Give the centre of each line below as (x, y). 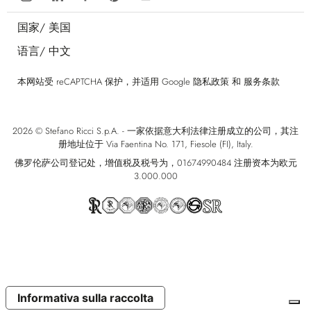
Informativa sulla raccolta (85, 298)
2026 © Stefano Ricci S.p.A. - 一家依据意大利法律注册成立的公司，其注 (155, 131)
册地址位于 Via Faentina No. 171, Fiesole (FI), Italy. (155, 144)
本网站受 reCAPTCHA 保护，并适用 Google (105, 81)
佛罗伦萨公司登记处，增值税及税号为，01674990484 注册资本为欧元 (155, 163)
